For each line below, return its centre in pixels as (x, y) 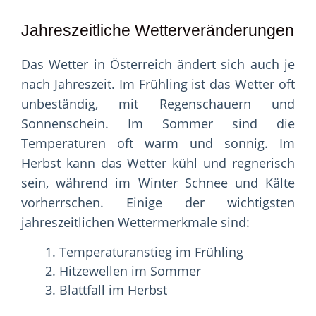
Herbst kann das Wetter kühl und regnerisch (158, 163)
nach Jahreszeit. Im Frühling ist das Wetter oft (158, 84)
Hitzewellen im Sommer (130, 271)
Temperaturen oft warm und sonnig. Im (158, 144)
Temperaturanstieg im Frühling (151, 252)
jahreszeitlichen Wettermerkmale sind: (135, 223)
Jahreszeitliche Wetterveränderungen (158, 31)
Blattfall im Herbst (113, 290)
